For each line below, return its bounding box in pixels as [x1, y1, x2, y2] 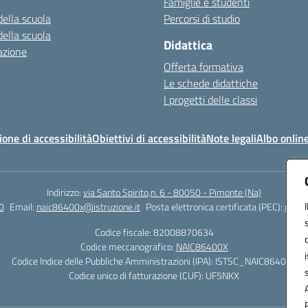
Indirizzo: [47, 185, 83, 199]
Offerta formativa [164, 58, 243, 75]
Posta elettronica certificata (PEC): [145, 199, 285, 214]
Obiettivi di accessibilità [92, 130, 206, 146]
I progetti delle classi [164, 91, 257, 108]
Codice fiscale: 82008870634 [94, 225, 214, 239]
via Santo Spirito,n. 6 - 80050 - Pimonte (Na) [83, 185, 261, 199]
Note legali [206, 130, 256, 146]
